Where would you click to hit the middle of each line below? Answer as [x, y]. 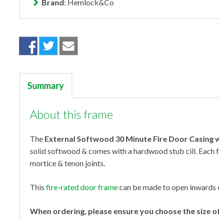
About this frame [71, 114]
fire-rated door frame [82, 187]
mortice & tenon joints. [67, 163]
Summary [46, 86]
